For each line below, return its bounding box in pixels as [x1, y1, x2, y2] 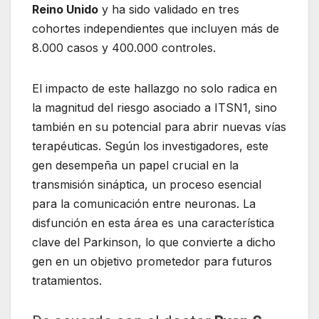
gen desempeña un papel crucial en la [32, 157, 239, 172]
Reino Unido [32, 1, 98, 16]
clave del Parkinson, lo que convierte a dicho [32, 234, 276, 249]
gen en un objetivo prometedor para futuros [32, 253, 272, 268]
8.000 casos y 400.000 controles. [32, 40, 216, 55]
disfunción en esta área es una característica [32, 215, 274, 230]
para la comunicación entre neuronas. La [32, 196, 256, 211]
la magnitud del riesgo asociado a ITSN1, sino [32, 100, 277, 115]
